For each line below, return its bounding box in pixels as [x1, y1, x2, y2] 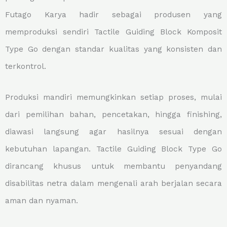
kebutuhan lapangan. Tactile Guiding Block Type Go [5, 144, 222, 154]
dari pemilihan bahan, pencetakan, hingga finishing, [5, 110, 222, 120]
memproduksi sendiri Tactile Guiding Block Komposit [5, 27, 222, 36]
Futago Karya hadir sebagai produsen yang [5, 10, 222, 19]
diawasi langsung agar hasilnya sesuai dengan [5, 127, 222, 137]
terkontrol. [5, 62, 46, 71]
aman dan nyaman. [5, 196, 78, 206]
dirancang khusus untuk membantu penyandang [5, 162, 222, 171]
